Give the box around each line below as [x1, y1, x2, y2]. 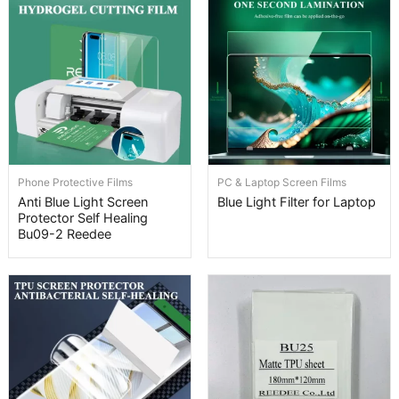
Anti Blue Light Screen [18, 193, 148, 210]
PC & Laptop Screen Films [217, 175, 346, 189]
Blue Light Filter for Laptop [217, 193, 376, 210]
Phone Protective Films [18, 175, 133, 189]
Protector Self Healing [18, 209, 148, 226]
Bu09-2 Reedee [18, 225, 111, 242]
